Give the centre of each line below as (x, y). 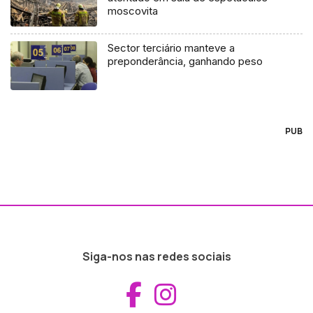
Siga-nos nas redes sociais (156, 256)
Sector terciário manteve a (172, 48)
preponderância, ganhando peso (185, 61)
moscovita (133, 10)
